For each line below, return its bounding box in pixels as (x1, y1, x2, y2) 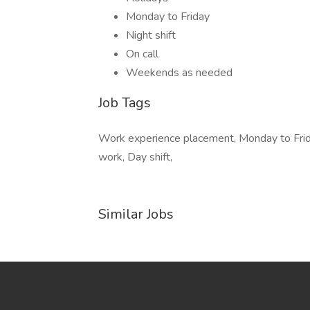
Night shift (126, 28, 176, 43)
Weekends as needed (126, 65, 232, 80)
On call (126, 46, 158, 62)
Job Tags (98, 93, 151, 112)
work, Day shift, (98, 149, 172, 165)
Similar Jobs (98, 205, 174, 224)
